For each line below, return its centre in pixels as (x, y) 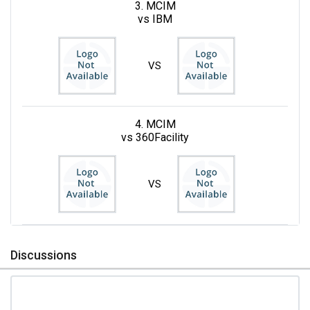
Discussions (44, 255)
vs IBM (155, 19)
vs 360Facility (155, 137)
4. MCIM (155, 124)
